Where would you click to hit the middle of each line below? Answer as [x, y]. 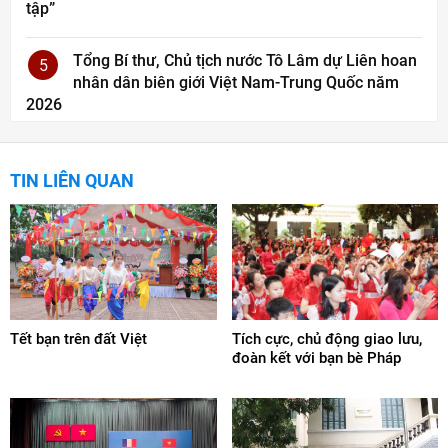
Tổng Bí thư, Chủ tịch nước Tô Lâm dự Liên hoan [245, 61]
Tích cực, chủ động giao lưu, [326, 339]
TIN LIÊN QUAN [72, 181]
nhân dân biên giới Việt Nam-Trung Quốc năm [236, 83]
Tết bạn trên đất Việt [78, 339]
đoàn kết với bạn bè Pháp [316, 358]
